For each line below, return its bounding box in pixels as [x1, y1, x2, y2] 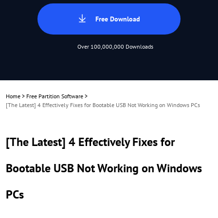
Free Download [95, 15, 140, 23]
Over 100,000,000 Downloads [77, 43, 153, 50]
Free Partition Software [26, 92, 83, 100]
